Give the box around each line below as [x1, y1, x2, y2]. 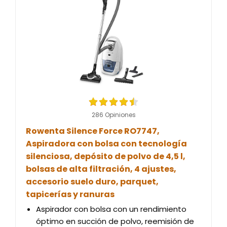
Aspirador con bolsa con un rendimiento [36, 204, 186, 214]
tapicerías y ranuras [26, 188, 115, 200]
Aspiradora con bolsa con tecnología [26, 138, 187, 149]
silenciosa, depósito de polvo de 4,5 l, [26, 150, 185, 162]
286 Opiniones [91, 110, 136, 119]
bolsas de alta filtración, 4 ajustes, [26, 163, 176, 175]
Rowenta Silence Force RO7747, [26, 125, 160, 137]
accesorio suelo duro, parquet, [26, 176, 159, 187]
